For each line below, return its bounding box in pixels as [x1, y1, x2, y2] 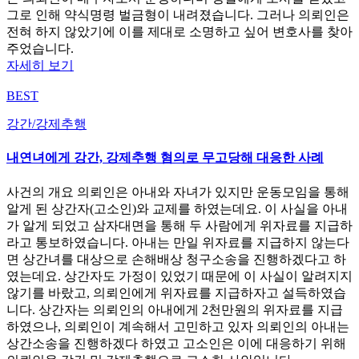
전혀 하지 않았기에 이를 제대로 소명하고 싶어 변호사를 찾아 [6, 25, 353, 39]
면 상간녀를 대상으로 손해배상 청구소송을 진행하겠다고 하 [6, 252, 346, 266]
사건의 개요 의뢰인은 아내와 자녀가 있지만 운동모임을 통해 [6, 184, 349, 199]
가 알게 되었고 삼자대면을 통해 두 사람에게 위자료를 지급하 [6, 218, 353, 232]
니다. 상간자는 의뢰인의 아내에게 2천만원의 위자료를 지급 [6, 302, 343, 317]
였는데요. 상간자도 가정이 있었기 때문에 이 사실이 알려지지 [6, 268, 353, 283]
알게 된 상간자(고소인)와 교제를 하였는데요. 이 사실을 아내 [6, 201, 348, 216]
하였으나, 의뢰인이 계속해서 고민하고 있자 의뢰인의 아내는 [6, 319, 349, 333]
